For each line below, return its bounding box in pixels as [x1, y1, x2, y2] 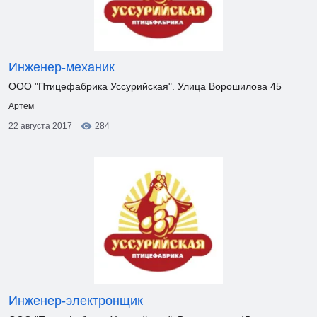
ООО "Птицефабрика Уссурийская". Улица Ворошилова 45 [8, 81, 282, 92]
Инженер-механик [8, 60, 115, 74]
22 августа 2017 [8, 121, 72, 131]
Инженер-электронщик [8, 294, 143, 308]
